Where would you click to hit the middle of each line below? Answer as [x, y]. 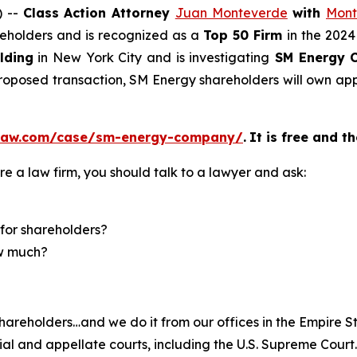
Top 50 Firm [245, 35]
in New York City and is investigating [151, 57]
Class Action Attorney [99, 13]
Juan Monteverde [231, 13]
